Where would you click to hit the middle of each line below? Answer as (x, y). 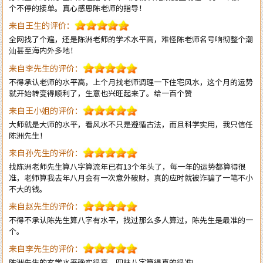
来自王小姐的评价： (46, 77)
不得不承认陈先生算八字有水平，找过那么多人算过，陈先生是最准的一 (131, 187)
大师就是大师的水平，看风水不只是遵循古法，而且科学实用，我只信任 (131, 91)
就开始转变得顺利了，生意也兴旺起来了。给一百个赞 (100, 60)
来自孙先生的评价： (46, 119)
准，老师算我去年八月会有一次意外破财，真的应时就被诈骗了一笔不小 (131, 144)
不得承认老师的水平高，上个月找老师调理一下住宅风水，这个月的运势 (131, 49)
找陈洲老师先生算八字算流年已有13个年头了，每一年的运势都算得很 (127, 133)
